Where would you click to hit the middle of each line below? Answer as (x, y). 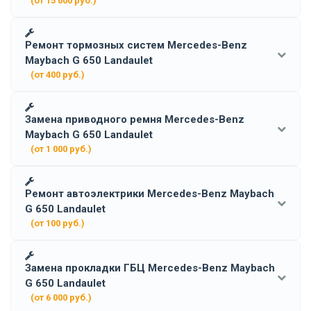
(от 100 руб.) (58, 223)
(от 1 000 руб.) (61, 149)
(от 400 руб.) (58, 74)
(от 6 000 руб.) (61, 297)
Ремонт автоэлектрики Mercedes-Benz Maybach (150, 193)
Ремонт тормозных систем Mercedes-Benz (136, 45)
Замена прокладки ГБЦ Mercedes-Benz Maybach (150, 268)
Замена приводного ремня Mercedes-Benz (135, 119)
